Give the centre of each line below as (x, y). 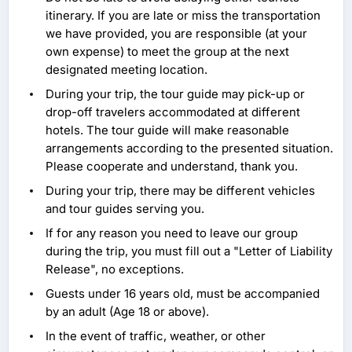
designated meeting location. (126, 70)
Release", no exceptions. (115, 269)
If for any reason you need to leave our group (172, 233)
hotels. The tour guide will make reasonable (167, 130)
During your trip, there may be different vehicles (180, 191)
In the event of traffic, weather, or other (156, 336)
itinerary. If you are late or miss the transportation (183, 16)
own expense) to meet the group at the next (167, 52)
